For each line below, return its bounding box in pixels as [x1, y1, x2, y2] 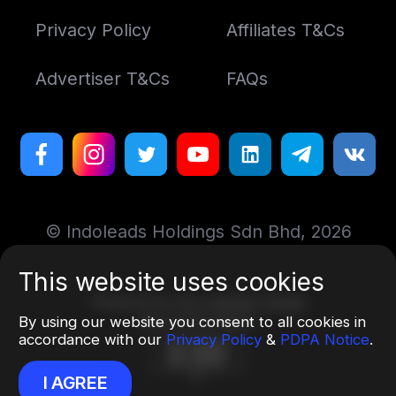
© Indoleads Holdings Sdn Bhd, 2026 [44, 221, 352, 243]
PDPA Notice [280, 330, 369, 348]
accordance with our [19, 330, 166, 348]
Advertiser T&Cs [34, 67, 170, 89]
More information [140, 312, 256, 330]
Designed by [90, 293, 171, 310]
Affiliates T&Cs [226, 19, 346, 41]
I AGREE [43, 371, 108, 393]
